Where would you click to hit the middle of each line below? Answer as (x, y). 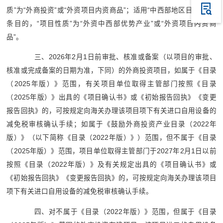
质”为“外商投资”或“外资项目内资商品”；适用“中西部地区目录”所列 (111, 10)
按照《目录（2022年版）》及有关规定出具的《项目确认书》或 (111, 165)
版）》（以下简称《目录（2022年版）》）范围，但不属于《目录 (111, 138)
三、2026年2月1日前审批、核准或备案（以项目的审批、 (118, 57)
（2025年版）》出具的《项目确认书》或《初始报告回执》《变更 (111, 98)
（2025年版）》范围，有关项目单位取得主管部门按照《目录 (111, 84)
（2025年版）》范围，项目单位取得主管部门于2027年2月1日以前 (111, 151)
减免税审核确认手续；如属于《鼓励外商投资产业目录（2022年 (111, 124)
